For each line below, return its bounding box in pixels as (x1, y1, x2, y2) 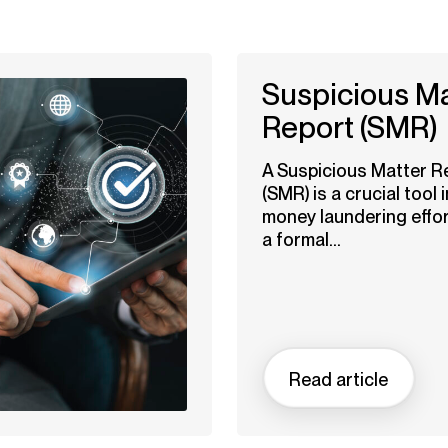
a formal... (261, 229, 341, 250)
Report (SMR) (261, 110, 437, 145)
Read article (289, 368, 388, 390)
